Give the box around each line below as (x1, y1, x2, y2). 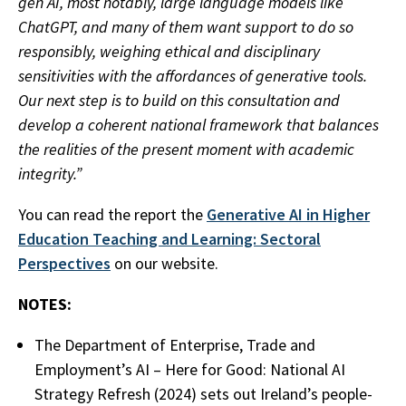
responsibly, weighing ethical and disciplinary (18, 41, 320, 63)
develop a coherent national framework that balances (18, 114, 379, 136)
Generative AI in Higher (207, 204, 370, 226)
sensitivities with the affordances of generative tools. (18, 65, 367, 87)
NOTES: (18, 294, 72, 315)
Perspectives (18, 253, 111, 275)
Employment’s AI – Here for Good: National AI (34, 359, 345, 381)
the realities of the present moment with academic (18, 139, 354, 160)
